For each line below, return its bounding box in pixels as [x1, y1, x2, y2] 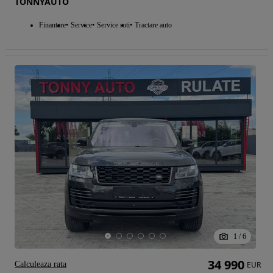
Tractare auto [135, 20, 172, 29]
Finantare [39, 20, 66, 29]
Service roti [97, 20, 130, 29]
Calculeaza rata [15, 259, 66, 269]
